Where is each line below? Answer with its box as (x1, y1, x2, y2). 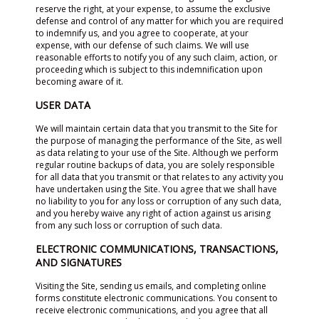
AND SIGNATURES (36, 256, 122, 269)
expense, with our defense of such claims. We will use (36, 39, 249, 51)
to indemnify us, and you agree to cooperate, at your (36, 27, 249, 39)
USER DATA (36, 98, 90, 112)
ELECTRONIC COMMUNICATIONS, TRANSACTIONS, (36, 242, 278, 256)
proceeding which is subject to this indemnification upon (36, 63, 263, 75)
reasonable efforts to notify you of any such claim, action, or (36, 51, 278, 63)
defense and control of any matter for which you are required (36, 15, 283, 27)
